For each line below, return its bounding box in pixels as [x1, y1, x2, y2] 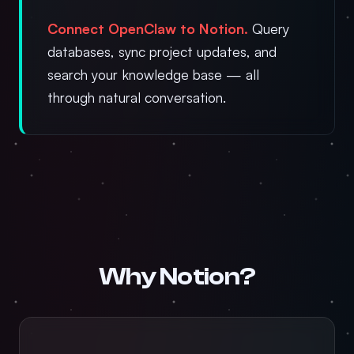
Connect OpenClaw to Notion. [47, 20, 248, 37]
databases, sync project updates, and [47, 43, 277, 60]
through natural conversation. [47, 88, 226, 106]
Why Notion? [98, 262, 256, 291]
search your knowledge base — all [47, 66, 259, 83]
